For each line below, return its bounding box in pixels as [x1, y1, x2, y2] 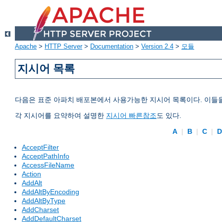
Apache [15, 43, 37, 51]
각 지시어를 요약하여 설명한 [15, 111, 106, 120]
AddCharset [22, 206, 59, 214]
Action [22, 170, 41, 178]
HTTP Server [45, 43, 82, 51]
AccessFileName [22, 161, 74, 169]
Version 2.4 [141, 43, 173, 51]
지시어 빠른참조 [106, 111, 157, 120]
